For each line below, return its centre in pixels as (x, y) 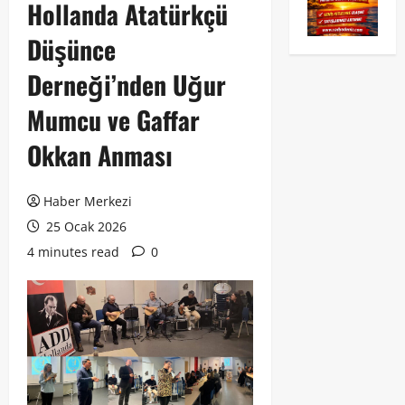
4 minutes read (73, 252)
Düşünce (71, 50)
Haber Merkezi (88, 202)
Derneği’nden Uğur (127, 85)
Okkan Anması (100, 155)
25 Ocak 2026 (85, 227)
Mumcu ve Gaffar (113, 120)
